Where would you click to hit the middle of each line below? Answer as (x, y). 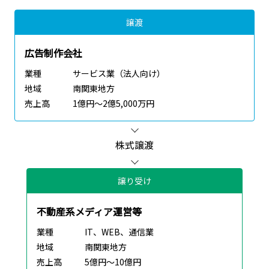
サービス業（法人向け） (119, 74)
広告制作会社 (53, 53)
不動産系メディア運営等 (89, 212)
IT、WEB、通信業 (119, 232)
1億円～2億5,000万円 (113, 104)
